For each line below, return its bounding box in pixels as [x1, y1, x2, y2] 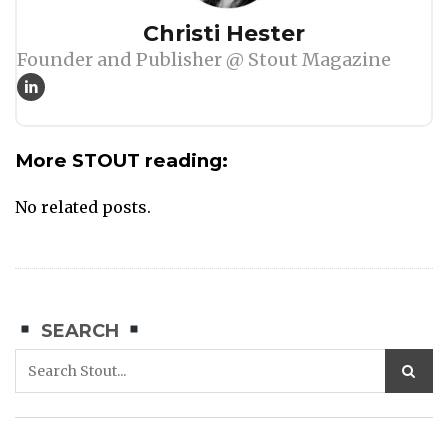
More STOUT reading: [15, 148, 228, 172]
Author [16, 19, 84, 43]
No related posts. [15, 196, 151, 217]
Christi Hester [143, 19, 305, 47]
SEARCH [35, 319, 124, 342]
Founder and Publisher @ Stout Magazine [17, 47, 391, 71]
